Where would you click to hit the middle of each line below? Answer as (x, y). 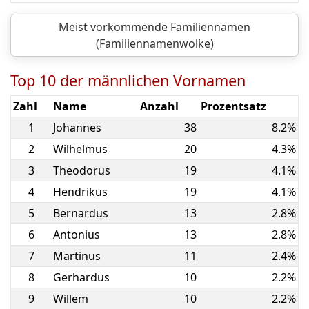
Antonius (77, 235)
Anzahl (159, 106)
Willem (71, 299)
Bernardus (81, 213)
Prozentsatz (233, 106)
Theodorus (82, 170)
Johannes (77, 128)
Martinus (77, 256)
